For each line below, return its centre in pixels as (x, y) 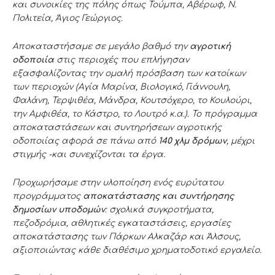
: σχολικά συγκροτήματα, (159, 210)
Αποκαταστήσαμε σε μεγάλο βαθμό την (101, 47)
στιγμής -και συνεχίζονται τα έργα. (90, 155)
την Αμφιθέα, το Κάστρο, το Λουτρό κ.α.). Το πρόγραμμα (135, 114)
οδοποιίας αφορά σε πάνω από (85, 141)
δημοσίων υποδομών (59, 210)
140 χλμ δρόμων (192, 141)
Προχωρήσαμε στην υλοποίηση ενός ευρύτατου (118, 183)
